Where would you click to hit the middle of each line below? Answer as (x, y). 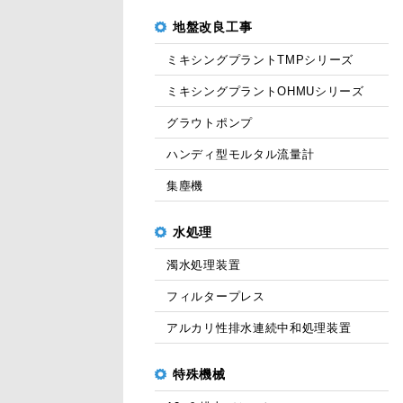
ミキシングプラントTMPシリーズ (260, 60)
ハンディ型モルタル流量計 (241, 154)
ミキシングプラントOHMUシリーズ (265, 91)
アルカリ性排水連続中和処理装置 (259, 328)
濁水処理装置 (204, 265)
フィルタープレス (216, 296)
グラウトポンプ (210, 123)
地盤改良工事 (213, 27)
